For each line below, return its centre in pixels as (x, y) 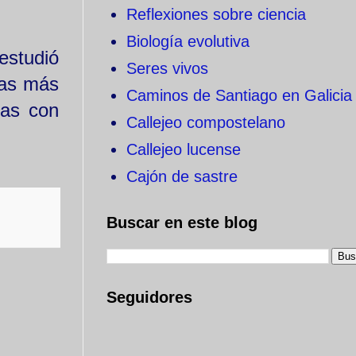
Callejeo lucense (184, 149)
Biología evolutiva (188, 41)
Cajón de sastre (182, 176)
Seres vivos (167, 68)
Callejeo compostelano (206, 122)
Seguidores (149, 297)
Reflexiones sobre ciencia (216, 14)
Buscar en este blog (182, 222)
